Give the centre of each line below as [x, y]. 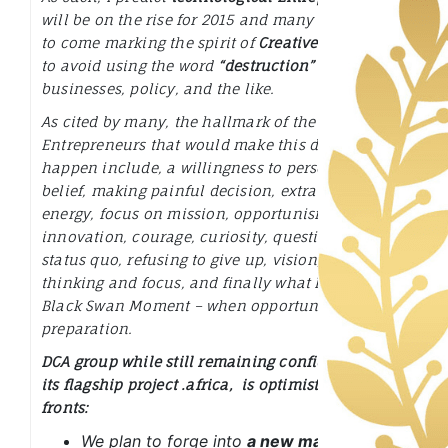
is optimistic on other [318, 385]
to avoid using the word [127, 66]
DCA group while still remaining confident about [219, 362]
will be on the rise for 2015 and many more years [220, 20]
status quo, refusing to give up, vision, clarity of [216, 260]
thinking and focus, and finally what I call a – [209, 283]
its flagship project [109, 385]
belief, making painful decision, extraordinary [211, 191]
